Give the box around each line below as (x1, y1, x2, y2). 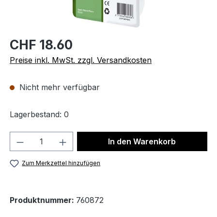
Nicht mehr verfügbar (17, 82, 100, 92)
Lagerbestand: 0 (10, 109, 69, 119)
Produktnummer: (10, 195, 76, 205)
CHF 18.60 (10, 37, 73, 52)
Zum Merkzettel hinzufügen (22, 159, 101, 167)
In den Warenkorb (108, 137, 176, 146)
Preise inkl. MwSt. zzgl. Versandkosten (10, 55, 152, 65)
